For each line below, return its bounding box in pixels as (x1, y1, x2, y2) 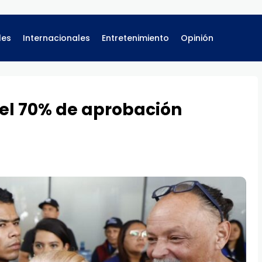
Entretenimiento (102, 32, 169, 44)
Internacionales (23, 32, 90, 44)
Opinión (181, 32, 213, 44)
